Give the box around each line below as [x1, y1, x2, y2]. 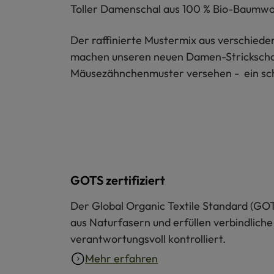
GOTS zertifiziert [70, 172, 165, 188]
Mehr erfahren [85, 251, 158, 266]
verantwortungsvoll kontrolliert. [70, 232, 226, 246]
